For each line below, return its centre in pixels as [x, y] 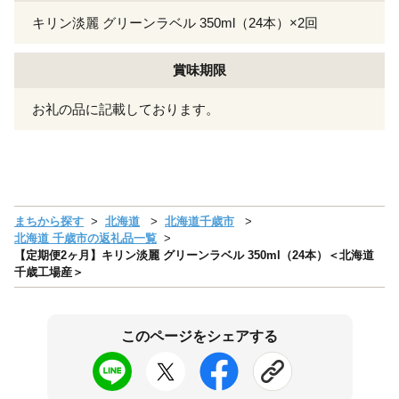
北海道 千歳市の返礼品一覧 [85, 239]
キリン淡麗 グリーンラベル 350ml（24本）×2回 [175, 23]
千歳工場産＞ [49, 273]
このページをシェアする [199, 337]
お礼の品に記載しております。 [126, 110]
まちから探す [49, 222]
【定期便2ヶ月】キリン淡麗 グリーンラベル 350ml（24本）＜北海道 [194, 256]
